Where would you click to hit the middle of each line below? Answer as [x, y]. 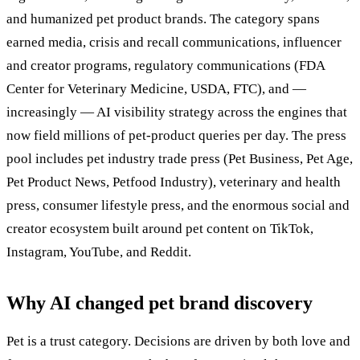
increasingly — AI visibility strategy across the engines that [177, 112]
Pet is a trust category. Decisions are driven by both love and [178, 341]
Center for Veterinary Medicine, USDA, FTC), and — [156, 88]
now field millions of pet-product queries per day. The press [176, 135]
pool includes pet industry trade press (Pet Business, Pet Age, [180, 158]
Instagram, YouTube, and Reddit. [99, 252]
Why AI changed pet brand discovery [160, 303]
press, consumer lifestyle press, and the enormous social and [178, 205]
